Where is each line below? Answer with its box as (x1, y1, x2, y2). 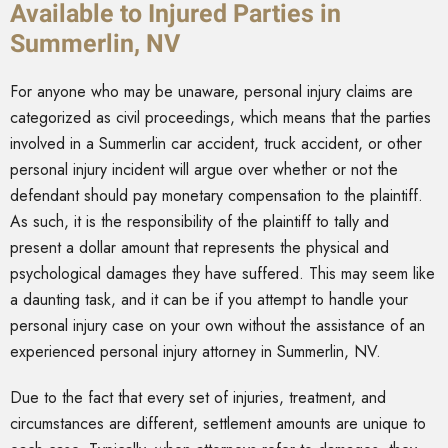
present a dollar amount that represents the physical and (10, 236, 389, 260)
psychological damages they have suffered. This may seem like (10, 262, 435, 286)
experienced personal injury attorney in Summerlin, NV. (10, 340, 381, 364)
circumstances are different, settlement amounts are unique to (10, 412, 426, 436)
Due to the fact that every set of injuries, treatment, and (10, 386, 386, 410)
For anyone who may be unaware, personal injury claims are (10, 80, 413, 104)
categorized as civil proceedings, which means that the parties (10, 106, 431, 130)
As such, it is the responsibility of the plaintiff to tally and (10, 210, 389, 234)
